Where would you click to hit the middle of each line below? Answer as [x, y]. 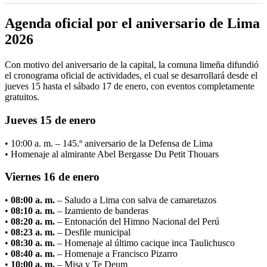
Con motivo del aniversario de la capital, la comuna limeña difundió [132, 65]
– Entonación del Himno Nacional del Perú [137, 221]
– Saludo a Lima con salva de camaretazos [136, 200]
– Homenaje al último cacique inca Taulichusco [145, 243]
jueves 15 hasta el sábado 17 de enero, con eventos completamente [130, 86]
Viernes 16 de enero [52, 177]
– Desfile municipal [93, 232]
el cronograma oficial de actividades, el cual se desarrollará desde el [131, 76]
